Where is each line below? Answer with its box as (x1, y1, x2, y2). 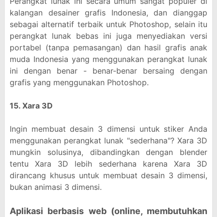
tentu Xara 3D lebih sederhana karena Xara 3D (10, 159, 207, 169)
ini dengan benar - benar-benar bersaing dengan (10, 66, 207, 76)
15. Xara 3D (10, 101, 53, 110)
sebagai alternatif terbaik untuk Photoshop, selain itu (10, 19, 207, 29)
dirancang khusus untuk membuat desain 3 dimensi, (10, 170, 207, 180)
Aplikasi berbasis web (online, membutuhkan (10, 206, 207, 216)
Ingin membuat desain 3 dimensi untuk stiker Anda (10, 124, 207, 134)
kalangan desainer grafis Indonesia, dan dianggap (10, 8, 207, 17)
